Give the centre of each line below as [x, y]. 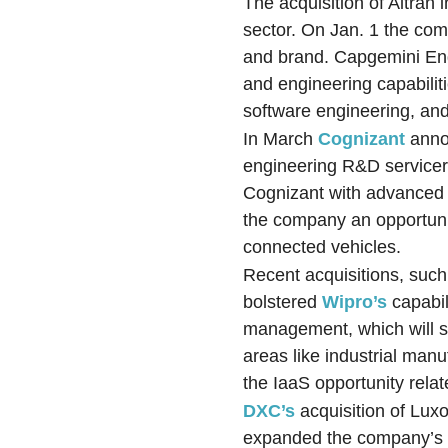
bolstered [280, 302]
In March [281, 139]
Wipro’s [352, 302]
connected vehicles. [322, 247]
